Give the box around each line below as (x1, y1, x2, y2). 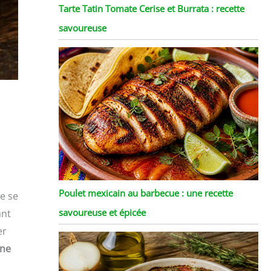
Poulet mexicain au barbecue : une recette (58, 186, 233, 199)
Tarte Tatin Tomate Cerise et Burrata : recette (58, 2, 244, 15)
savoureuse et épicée (58, 206, 146, 218)
